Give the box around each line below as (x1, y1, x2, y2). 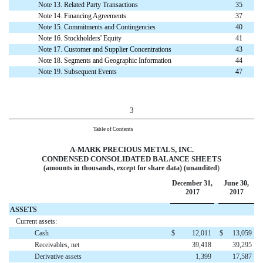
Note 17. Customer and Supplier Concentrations (38, 45, 171, 53)
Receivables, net (35, 241, 79, 249)
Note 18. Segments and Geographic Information (38, 56, 171, 65)
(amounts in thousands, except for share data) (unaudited (43, 164, 217, 173)
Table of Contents (93, 126, 133, 133)
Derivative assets (35, 252, 82, 261)
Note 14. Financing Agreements (38, 11, 126, 20)
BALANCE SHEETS (151, 154, 221, 164)
